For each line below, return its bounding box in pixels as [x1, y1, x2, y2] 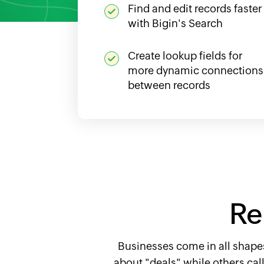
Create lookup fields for [128, 49, 243, 62]
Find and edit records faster [128, 2, 262, 15]
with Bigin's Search [128, 17, 223, 30]
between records [128, 79, 210, 92]
